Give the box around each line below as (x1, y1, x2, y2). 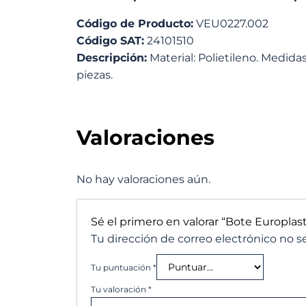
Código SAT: (76, 34, 144, 47)
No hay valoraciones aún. (76, 173, 210, 186)
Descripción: (76, 51, 147, 64)
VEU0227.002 (193, 17, 268, 30)
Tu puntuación (91, 262, 153, 273)
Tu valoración (91, 284, 148, 294)
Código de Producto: (76, 17, 193, 30)
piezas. (76, 68, 113, 81)
